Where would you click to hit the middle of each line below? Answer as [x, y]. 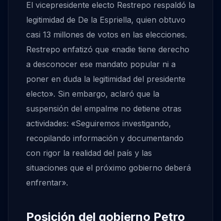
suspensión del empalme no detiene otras [104, 109]
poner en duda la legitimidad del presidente [106, 79]
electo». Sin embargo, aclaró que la [93, 94]
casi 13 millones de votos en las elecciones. [107, 35]
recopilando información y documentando [105, 138]
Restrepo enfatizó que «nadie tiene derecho [108, 50]
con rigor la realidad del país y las [89, 153]
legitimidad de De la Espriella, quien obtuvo [106, 20]
